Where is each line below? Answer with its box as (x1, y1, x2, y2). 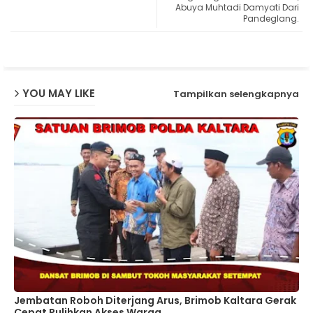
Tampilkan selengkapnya (173, 87, 299, 101)
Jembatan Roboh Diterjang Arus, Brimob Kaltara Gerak (14, 293, 296, 307)
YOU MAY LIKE (22, 86, 95, 101)
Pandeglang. (243, 12, 299, 24)
